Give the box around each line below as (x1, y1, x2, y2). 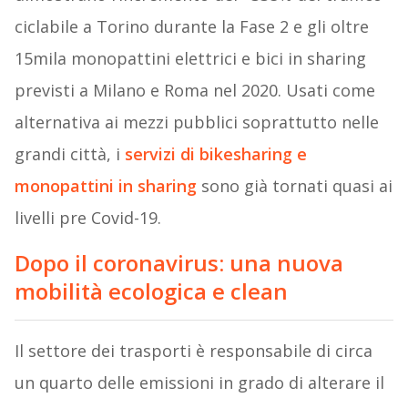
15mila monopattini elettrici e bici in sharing (14, 47, 366, 70)
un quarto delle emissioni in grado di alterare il (14, 372, 384, 394)
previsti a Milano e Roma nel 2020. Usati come (14, 79, 375, 102)
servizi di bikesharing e (124, 143, 307, 166)
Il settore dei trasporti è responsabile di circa (14, 340, 372, 362)
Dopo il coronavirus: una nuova (14, 248, 343, 279)
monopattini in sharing (14, 175, 201, 198)
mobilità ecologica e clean (14, 276, 288, 307)
